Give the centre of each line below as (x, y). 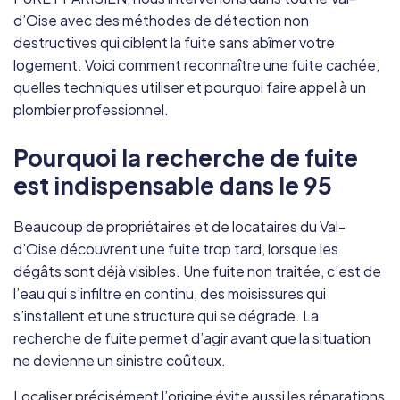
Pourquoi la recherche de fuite (186, 157)
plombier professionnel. (91, 109)
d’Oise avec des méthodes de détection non (161, 20)
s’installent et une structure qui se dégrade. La (166, 315)
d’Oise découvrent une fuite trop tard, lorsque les (176, 248)
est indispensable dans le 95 (173, 185)
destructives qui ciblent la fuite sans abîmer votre (174, 42)
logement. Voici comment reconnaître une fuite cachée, (196, 64)
